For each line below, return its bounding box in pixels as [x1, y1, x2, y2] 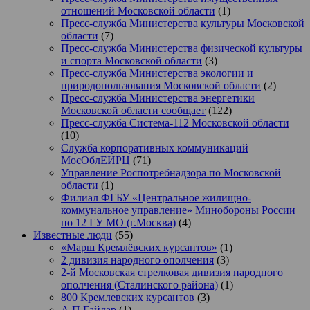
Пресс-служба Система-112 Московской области [61, 116, 289, 129]
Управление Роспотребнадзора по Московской [61, 166, 281, 179]
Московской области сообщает [61, 104, 206, 116]
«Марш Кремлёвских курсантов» [61, 241, 217, 253]
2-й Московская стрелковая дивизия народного [61, 266, 283, 278]
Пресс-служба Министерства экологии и [61, 66, 253, 79]
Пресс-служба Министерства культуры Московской [61, 17, 304, 29]
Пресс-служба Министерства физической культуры [61, 42, 302, 54]
